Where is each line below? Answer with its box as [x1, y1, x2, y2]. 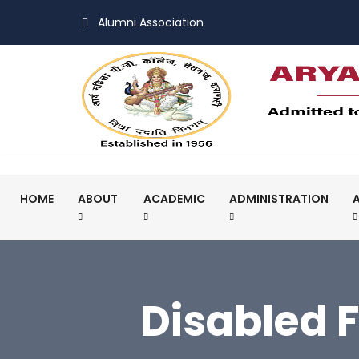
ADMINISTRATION [228, 191, 329, 207]
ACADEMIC [143, 191, 205, 207]
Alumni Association [98, 14, 204, 30]
